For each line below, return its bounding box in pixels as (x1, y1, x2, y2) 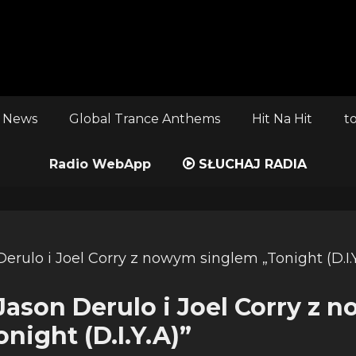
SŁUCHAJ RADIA (195, 157, 307, 172)
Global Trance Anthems (68, 111, 220, 126)
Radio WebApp (49, 157, 151, 172)
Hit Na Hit (251, 111, 312, 126)
